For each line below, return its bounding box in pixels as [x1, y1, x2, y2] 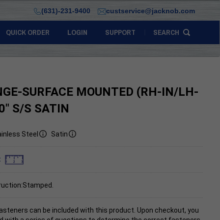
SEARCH [153, 27, 179, 37]
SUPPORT [105, 27, 136, 37]
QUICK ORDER [5, 27, 50, 37]
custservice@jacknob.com [106, 7, 195, 15]
